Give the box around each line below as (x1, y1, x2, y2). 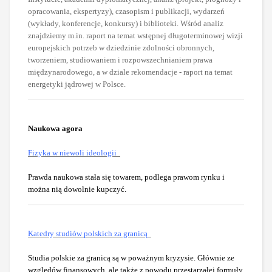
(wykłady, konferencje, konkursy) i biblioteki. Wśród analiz (28, 18, 223, 28)
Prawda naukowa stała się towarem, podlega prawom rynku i (28, 172, 225, 182)
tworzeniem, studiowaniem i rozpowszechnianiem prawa (28, 55, 212, 64)
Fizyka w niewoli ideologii (28, 148, 117, 157)
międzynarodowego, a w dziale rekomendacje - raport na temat (28, 67, 233, 76)
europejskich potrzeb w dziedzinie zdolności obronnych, (28, 42, 214, 52)
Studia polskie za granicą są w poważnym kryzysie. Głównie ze (28, 253, 234, 262)
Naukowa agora (28, 123, 83, 133)
